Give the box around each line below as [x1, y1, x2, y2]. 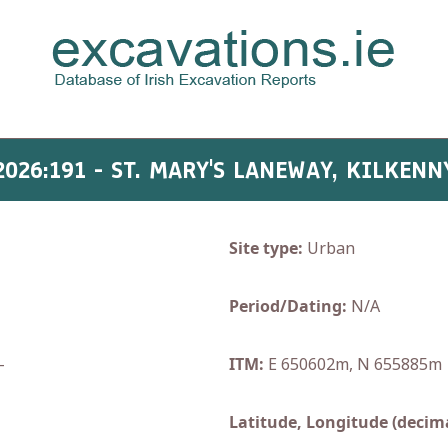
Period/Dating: [229, 295, 347, 317]
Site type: [229, 237, 303, 259]
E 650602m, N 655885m [264, 353, 442, 375]
